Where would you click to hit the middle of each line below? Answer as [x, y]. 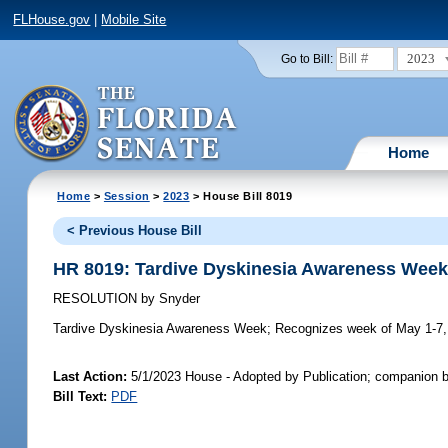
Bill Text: [80, 397]
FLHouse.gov [52, 20]
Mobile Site [134, 20]
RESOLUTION [97, 299]
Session [126, 195]
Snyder [178, 299]
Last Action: [90, 377]
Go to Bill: [306, 58]
